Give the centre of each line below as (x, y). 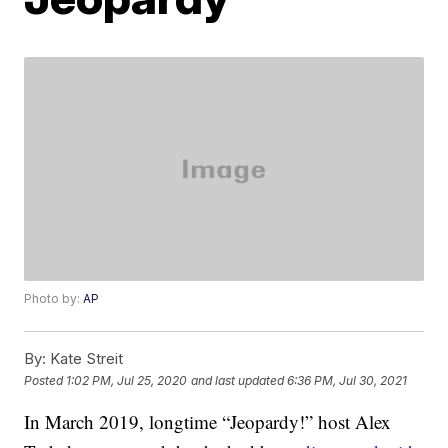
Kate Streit (85, 359)
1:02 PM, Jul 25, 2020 (127, 380)
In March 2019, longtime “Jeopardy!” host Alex (208, 422)
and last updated (238, 380)
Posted (45, 380)
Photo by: (54, 299)
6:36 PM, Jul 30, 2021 (347, 380)
